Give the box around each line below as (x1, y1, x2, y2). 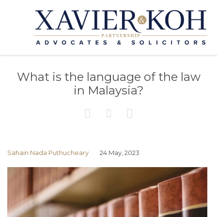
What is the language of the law (16, 70, 201, 84)
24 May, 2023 (100, 149, 139, 157)
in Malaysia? (73, 83, 144, 97)
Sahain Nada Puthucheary (7, 149, 89, 157)
